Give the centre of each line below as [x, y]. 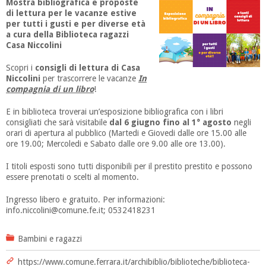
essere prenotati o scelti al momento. [72, 177]
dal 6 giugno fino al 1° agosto [170, 122]
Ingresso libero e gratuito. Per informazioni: [85, 199]
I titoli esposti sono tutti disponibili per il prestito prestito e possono [129, 166]
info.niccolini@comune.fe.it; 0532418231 [81, 210]
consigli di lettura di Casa [88, 68]
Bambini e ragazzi [50, 239]
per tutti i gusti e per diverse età [76, 24]
